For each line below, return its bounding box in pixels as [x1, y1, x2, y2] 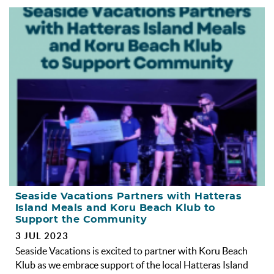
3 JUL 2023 [15, 231, 68, 242]
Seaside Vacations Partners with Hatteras [15, 191, 242, 202]
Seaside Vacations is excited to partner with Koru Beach [15, 245, 248, 257]
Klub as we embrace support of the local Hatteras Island [15, 259, 248, 271]
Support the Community [15, 215, 147, 225]
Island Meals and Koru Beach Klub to [15, 203, 215, 213]
